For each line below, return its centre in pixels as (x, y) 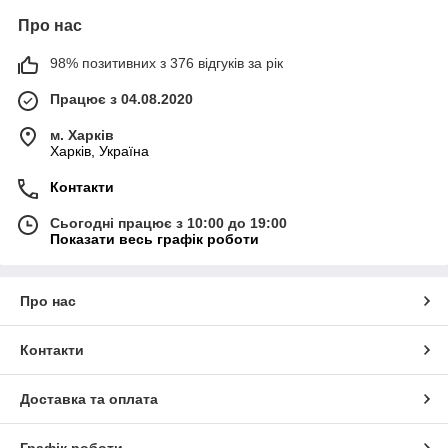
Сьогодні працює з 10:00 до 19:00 (168, 222)
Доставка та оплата (89, 398)
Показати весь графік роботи (154, 238)
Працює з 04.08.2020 (121, 98)
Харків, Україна (99, 150)
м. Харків (82, 134)
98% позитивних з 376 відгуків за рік (166, 62)
